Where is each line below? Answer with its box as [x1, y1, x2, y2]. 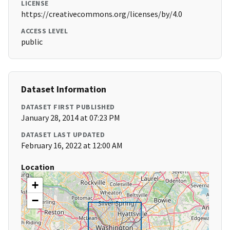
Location [21, 162, 54, 172]
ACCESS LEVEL [21, 26, 68, 36]
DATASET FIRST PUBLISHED [21, 102, 115, 112]
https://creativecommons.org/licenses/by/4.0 [21, 9, 182, 20]
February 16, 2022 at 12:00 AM [21, 140, 123, 151]
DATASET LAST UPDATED [21, 130, 105, 140]
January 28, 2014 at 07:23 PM [21, 112, 120, 123]
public [21, 36, 43, 47]
